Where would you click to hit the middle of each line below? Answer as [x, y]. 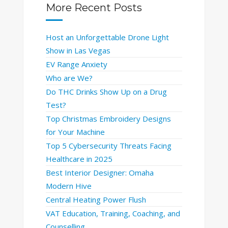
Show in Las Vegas [78, 50]
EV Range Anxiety [76, 64]
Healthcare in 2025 [79, 159]
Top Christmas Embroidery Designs [108, 118]
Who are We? [69, 78]
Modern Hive [68, 186]
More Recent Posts [94, 7]
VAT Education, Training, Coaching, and [113, 213]
